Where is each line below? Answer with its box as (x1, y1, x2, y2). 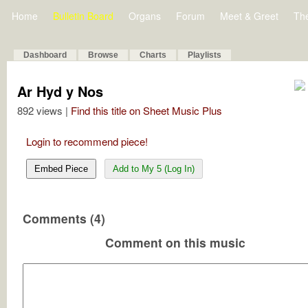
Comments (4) (23, 210, 105, 227)
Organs (129, 9, 161, 23)
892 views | (17, 103, 71, 118)
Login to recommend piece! (26, 134, 148, 148)
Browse (88, 50, 118, 60)
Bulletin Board (53, 9, 113, 23)
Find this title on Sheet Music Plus (71, 103, 222, 118)
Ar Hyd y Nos (17, 81, 103, 101)
